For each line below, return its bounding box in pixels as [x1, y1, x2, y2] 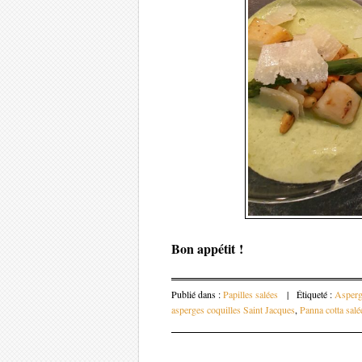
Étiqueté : [297, 287, 335, 301]
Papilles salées [223, 287, 278, 301]
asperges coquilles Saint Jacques [171, 302, 295, 316]
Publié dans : [171, 287, 223, 301]
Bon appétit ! [171, 239, 243, 259]
